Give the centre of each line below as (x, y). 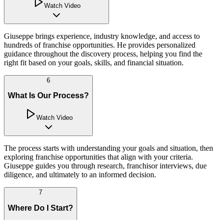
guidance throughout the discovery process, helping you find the (103, 54)
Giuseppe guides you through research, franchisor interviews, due (105, 165)
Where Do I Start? (41, 208)
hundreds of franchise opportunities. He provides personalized (100, 45)
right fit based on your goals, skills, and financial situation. (94, 62)
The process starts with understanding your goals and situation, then (109, 148)
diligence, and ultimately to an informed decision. (80, 174)
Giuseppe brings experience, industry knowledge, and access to (102, 36)
